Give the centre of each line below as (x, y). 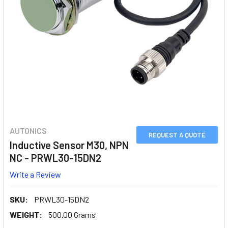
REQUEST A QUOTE (177, 135)
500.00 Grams (72, 214)
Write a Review (35, 174)
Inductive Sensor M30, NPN (69, 145)
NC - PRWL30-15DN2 (55, 158)
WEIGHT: (26, 214)
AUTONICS (28, 131)
